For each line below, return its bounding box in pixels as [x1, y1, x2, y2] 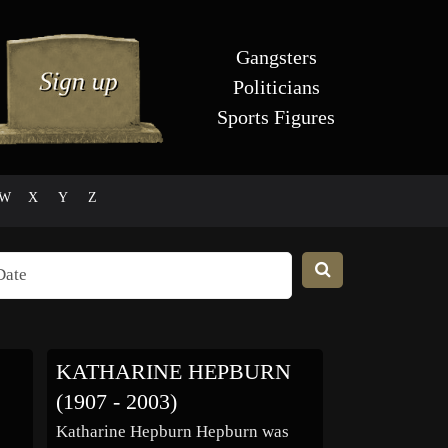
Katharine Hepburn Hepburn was [55, 422, 289, 442]
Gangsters [235, 46, 317, 68]
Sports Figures [217, 106, 335, 128]
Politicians [232, 76, 320, 98]
